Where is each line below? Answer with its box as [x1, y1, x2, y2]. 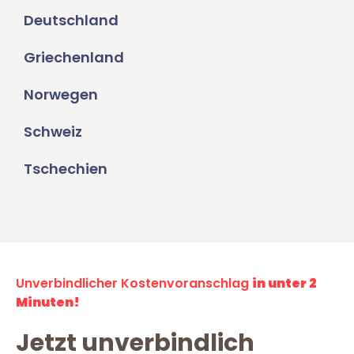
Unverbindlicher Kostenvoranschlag [16, 274, 252, 293]
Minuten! [16, 293, 80, 312]
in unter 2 [252, 274, 317, 293]
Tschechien [24, 159, 107, 179]
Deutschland [24, 10, 119, 31]
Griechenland [24, 47, 124, 68]
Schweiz [24, 122, 82, 142]
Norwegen [24, 85, 98, 105]
